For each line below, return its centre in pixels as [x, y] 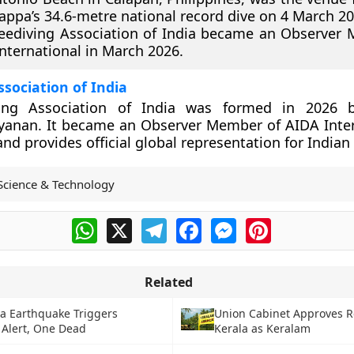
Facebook [230, 224]
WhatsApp [128, 224]
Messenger [269, 224]
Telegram [194, 224]
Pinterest [298, 224]
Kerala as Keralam [263, 328]
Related [168, 282]
